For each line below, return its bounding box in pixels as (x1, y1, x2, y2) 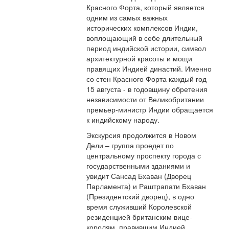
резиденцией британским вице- (86, 212, 193, 222)
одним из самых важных (86, 12, 168, 23)
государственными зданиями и (86, 161, 191, 171)
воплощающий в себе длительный (86, 33, 203, 43)
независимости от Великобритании (86, 94, 204, 105)
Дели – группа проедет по (86, 140, 174, 151)
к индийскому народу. (86, 114, 160, 125)
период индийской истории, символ (86, 43, 207, 54)
